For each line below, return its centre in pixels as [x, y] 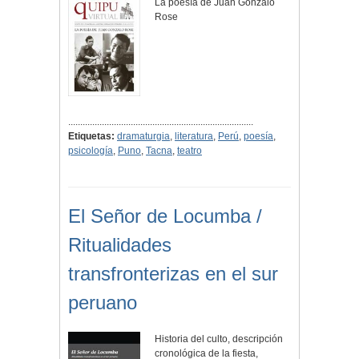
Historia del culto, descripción [219, 339]
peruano [103, 303]
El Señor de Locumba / [165, 216]
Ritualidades [120, 245]
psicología [91, 151]
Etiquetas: [91, 137]
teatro [190, 151]
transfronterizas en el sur [173, 274]
